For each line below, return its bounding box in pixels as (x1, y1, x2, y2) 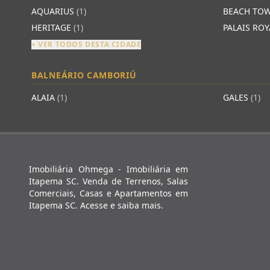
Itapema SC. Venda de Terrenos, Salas (29, 175, 188, 187)
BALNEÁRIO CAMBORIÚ (31, 69, 137, 81)
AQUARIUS (31, 5, 77, 17)
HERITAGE (31, 22, 74, 33)
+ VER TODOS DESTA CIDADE (31, 39, 142, 49)
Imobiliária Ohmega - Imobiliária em (29, 163, 188, 175)
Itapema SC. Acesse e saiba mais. (29, 199, 163, 211)
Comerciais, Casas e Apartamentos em (29, 187, 188, 199)
